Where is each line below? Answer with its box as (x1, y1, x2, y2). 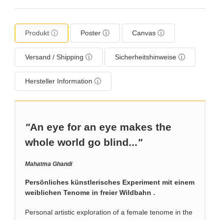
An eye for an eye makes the (30, 121, 171, 133)
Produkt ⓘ (25, 29, 58, 37)
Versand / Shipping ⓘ (25, 53, 92, 61)
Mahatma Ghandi (25, 160, 72, 167)
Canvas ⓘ (132, 29, 165, 37)
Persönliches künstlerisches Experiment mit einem (25, 178, 194, 187)
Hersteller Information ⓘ (25, 77, 101, 85)
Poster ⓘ (81, 29, 110, 37)
